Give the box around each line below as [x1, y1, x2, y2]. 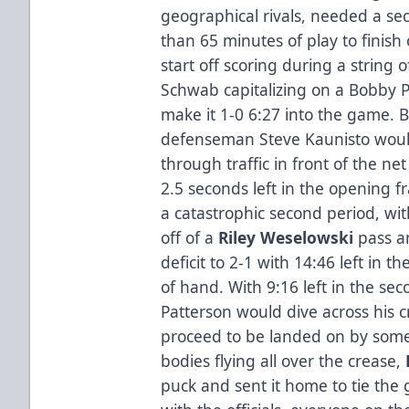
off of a [161, 225, 219, 248]
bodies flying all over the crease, [161, 349, 406, 372]
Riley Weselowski [218, 225, 359, 248]
